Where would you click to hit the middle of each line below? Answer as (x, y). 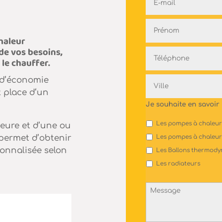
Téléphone (163, 51)
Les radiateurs (178, 164)
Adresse (159, 78)
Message (161, 186)
